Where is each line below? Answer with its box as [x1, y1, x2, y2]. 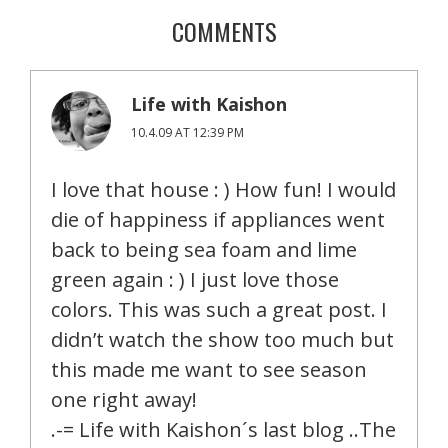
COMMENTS [171, 13, 277, 50]
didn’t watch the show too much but [51, 326, 394, 354]
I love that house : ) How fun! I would [51, 176, 396, 204]
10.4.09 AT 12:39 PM [131, 124, 244, 142]
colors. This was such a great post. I [51, 296, 387, 324]
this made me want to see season [51, 356, 367, 384]
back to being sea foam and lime [51, 236, 357, 264]
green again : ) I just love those [51, 266, 339, 294]
